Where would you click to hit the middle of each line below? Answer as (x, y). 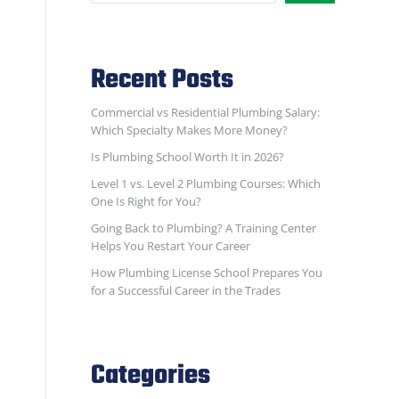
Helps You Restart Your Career (171, 246)
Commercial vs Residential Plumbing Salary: (205, 112)
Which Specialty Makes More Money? (189, 130)
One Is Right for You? (146, 201)
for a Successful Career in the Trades (186, 290)
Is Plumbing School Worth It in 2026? (187, 157)
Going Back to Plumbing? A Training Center (204, 228)
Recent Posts (162, 80)
